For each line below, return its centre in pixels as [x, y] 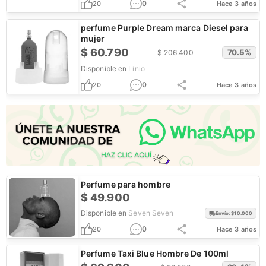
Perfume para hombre [126, 184]
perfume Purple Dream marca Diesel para [165, 28]
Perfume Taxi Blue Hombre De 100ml [155, 253]
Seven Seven [151, 213]
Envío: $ [225, 213]
